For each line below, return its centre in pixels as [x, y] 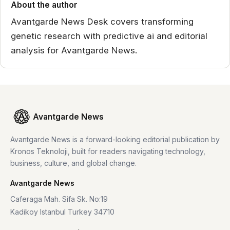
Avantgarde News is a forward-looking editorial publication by [115, 139]
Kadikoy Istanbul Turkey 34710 [62, 212]
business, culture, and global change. [73, 163]
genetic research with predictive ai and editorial [109, 36]
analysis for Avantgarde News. [74, 50]
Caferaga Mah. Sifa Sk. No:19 [59, 199]
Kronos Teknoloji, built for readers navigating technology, [108, 151]
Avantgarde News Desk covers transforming [102, 21]
